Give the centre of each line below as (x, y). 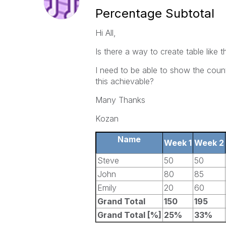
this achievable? (124, 81)
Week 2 (209, 143)
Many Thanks (120, 100)
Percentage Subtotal (155, 13)
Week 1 (178, 143)
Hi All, (105, 33)
